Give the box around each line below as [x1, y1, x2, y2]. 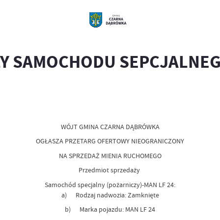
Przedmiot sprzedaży [79, 165, 141, 175]
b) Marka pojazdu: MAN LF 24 [65, 205, 155, 214]
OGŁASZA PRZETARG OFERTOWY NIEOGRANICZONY [36, 137, 184, 146]
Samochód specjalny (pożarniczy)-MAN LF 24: [45, 180, 175, 189]
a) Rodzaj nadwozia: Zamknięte [61, 190, 159, 199]
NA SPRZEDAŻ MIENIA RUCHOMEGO [58, 151, 162, 160]
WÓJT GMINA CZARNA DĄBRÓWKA [60, 122, 160, 131]
